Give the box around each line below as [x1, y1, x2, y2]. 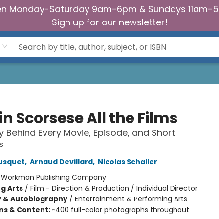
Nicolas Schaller [97, 157, 157, 167]
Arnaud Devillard [29, 157, 93, 167]
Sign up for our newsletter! [51, 16, 168, 28]
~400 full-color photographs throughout [51, 205, 189, 215]
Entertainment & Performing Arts [74, 194, 187, 204]
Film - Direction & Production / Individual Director [30, 183, 197, 193]
